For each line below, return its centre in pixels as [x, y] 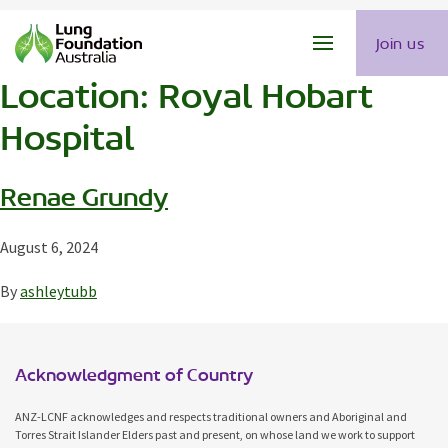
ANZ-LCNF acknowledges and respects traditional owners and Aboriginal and [211, 416]
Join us [399, 43]
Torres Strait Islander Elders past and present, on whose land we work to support [215, 434]
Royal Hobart [265, 96]
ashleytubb [58, 291]
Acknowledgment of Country [134, 375]
